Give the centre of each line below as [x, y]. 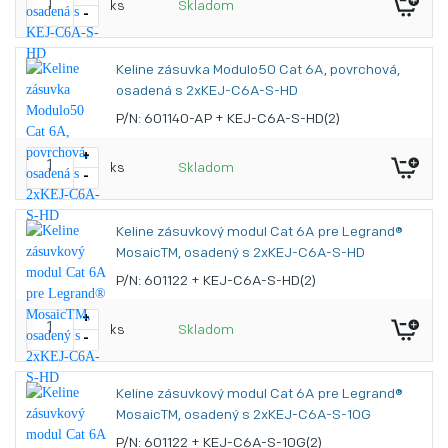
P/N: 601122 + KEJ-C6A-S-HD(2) [216, 281]
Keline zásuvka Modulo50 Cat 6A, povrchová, [258, 70]
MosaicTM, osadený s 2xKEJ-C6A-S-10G [243, 415]
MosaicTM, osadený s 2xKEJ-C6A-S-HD [240, 253]
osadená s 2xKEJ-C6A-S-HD [207, 91]
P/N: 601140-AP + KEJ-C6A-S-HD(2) [228, 119]
